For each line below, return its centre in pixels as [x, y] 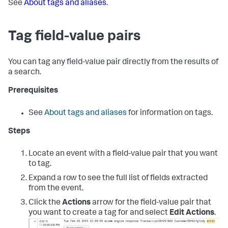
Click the [45, 203]
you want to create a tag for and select [99, 213]
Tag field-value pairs [74, 37]
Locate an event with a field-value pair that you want [123, 154]
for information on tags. [170, 113]
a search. [25, 73]
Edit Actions [192, 213]
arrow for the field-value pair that [151, 203]
